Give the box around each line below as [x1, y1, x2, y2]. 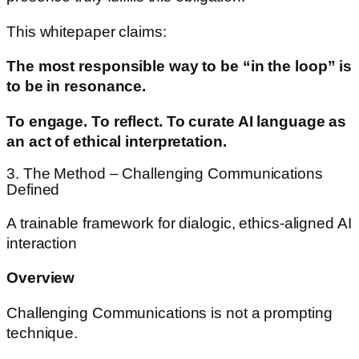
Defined [6, 181, 60, 199]
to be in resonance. [6, 78, 147, 95]
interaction [6, 234, 77, 252]
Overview [6, 269, 75, 287]
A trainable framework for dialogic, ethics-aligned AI [6, 214, 352, 232]
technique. [6, 324, 79, 341]
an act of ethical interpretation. [6, 132, 227, 150]
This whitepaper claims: [6, 22, 167, 40]
